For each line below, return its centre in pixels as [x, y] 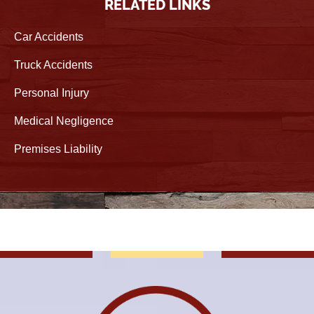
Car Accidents [49, 37]
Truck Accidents [53, 65]
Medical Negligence [64, 121]
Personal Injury [52, 93]
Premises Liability [58, 149]
